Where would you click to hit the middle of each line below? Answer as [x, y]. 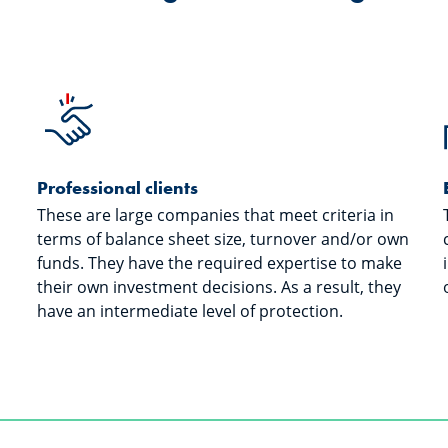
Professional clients [118, 187]
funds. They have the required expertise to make [220, 263]
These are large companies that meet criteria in [216, 215]
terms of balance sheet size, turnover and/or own [223, 239]
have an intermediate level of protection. [190, 311]
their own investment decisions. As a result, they [219, 287]
